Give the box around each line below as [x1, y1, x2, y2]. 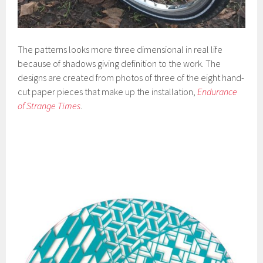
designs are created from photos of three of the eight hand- [18, 71, 245, 83]
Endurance [197, 85, 238, 97]
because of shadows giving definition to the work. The [18, 57, 221, 69]
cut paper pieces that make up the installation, [18, 85, 198, 97]
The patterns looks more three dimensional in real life [18, 43, 223, 55]
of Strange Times [18, 99, 81, 112]
